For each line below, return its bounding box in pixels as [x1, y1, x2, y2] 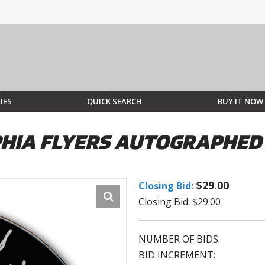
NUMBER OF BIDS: [138, 232, 220, 246]
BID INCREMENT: [138, 248, 215, 262]
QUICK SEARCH [87, 96, 143, 107]
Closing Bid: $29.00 [138, 195, 221, 209]
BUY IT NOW [217, 96, 263, 107]
